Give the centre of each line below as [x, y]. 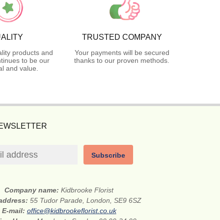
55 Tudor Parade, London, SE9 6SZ [85, 200]
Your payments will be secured [122, 52]
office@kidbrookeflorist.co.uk [71, 210]
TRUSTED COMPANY [122, 37]
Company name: [33, 190]
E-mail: [14, 210]
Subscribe [109, 155]
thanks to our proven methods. [122, 60]
